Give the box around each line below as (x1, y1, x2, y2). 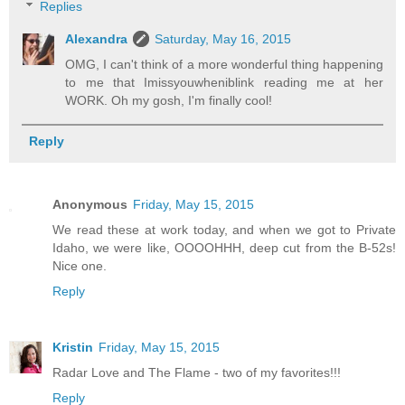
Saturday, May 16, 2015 (155, 31, 292, 46)
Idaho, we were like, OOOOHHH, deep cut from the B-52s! (52, 240, 396, 256)
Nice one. (52, 259, 107, 274)
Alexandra (65, 31, 128, 46)
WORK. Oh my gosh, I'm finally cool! (65, 92, 273, 108)
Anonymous (52, 197, 127, 212)
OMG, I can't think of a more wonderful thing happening (65, 56, 383, 71)
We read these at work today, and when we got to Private (52, 222, 396, 238)
